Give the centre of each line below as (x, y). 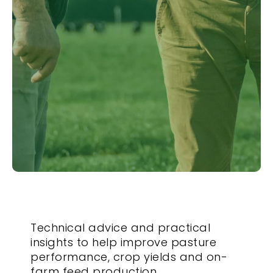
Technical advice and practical (120, 228)
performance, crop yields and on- (129, 257)
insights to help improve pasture (123, 242)
